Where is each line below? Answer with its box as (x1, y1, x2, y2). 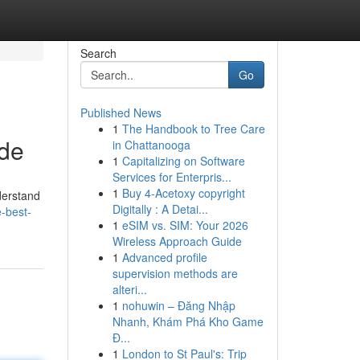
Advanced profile (121, 249, 207, 265)
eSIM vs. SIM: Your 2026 (121, 217, 248, 233)
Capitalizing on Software (121, 153, 245, 169)
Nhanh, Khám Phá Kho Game (112, 313, 264, 329)
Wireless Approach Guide (112, 233, 242, 249)
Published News (80, 104, 162, 121)
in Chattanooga (112, 137, 190, 153)
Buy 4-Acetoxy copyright (121, 185, 245, 201)
